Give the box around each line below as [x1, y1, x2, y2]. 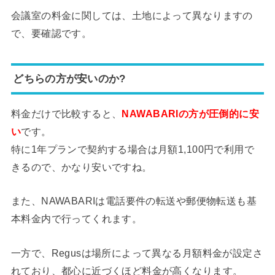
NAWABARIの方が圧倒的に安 [122, 108, 260, 120]
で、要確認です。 [10, 27, 92, 39]
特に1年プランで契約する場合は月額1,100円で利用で [10, 144, 255, 155]
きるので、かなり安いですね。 [10, 161, 152, 173]
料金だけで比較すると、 [10, 108, 122, 120]
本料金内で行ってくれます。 [10, 213, 142, 225]
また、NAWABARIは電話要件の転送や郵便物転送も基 [10, 195, 257, 207]
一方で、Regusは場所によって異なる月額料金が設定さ [10, 247, 263, 258]
